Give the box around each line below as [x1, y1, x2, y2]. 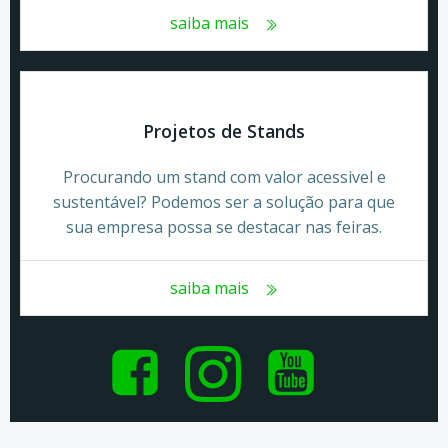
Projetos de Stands [143, 119, 305, 143]
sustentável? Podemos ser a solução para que [53, 191, 395, 213]
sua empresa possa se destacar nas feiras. [66, 216, 382, 238]
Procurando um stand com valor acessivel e [62, 166, 386, 188]
